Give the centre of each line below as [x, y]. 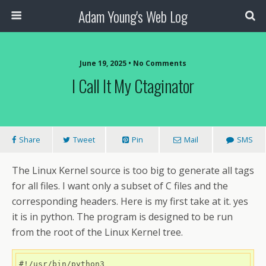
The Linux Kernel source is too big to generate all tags [133, 170]
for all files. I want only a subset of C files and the [120, 186]
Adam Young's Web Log [133, 16]
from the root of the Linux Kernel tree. [97, 232]
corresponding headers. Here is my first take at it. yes [130, 201]
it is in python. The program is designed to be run [122, 217]
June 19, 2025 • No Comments [133, 63]
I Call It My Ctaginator [133, 85]
